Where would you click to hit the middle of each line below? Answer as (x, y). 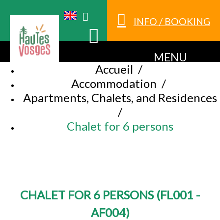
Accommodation (114, 83)
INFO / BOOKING (172, 22)
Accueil (114, 69)
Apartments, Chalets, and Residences (120, 98)
